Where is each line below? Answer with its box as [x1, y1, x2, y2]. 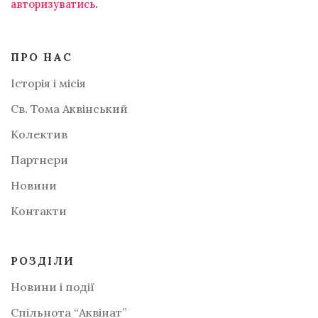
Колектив [11, 126, 67, 141]
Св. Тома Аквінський [11, 101, 128, 116]
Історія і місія [11, 75, 86, 90]
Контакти [11, 203, 67, 218]
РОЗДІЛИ [11, 253, 75, 268]
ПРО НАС [11, 50, 72, 64]
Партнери [11, 152, 68, 167]
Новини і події [11, 279, 94, 294]
